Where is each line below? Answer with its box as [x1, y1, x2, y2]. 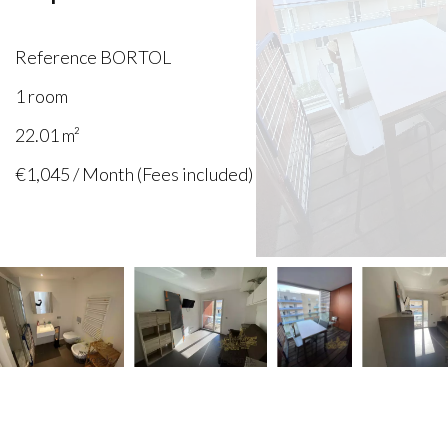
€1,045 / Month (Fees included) [15, 162, 254, 185]
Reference [15, 45, 98, 68]
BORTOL [97, 45, 172, 68]
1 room [15, 84, 69, 107]
